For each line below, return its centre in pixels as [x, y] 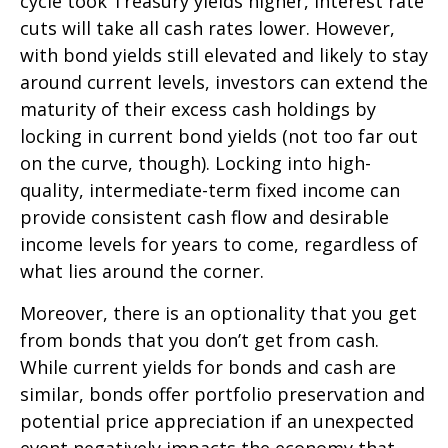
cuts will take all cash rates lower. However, [207, 27]
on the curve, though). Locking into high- [195, 162]
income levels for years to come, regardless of [219, 243]
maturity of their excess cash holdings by [198, 108]
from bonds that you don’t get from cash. [199, 339]
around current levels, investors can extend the [224, 81]
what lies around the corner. [142, 270]
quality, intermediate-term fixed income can [210, 189]
